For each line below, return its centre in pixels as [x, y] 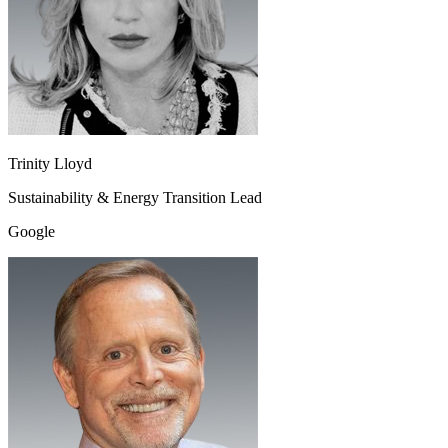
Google [31, 232]
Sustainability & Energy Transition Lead [135, 198]
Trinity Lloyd [50, 164]
